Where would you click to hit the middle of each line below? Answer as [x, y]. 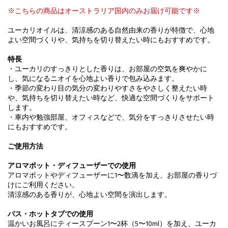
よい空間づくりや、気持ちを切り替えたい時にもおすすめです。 [111, 40]
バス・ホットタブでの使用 [50, 214]
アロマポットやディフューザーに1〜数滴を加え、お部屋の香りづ [112, 176]
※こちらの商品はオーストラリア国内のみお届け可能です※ [104, 11]
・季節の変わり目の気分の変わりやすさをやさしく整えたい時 [107, 89]
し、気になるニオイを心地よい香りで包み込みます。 [93, 79]
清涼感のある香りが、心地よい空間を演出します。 [90, 195]
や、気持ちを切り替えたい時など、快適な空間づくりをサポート [111, 98]
